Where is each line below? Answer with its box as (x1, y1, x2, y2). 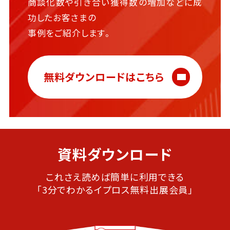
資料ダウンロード (57, 144, 172, 165)
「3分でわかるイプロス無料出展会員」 (36, 183, 194, 197)
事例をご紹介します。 (27, 27, 113, 40)
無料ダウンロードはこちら (43, 69, 164, 84)
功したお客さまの (27, 11, 97, 24)
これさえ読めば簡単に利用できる (46, 170, 184, 184)
